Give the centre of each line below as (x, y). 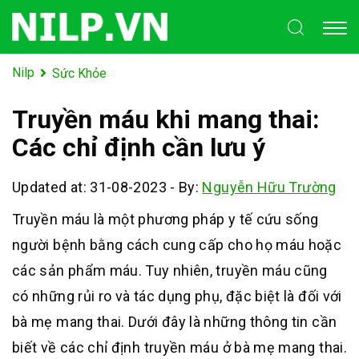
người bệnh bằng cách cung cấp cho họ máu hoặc (177, 244)
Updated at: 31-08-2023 (89, 187)
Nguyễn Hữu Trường (269, 187)
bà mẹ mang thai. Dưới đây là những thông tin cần (175, 321)
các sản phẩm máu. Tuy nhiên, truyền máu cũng (170, 270)
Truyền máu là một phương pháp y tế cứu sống (165, 219)
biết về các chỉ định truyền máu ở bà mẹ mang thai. (179, 347)
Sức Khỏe (79, 73)
